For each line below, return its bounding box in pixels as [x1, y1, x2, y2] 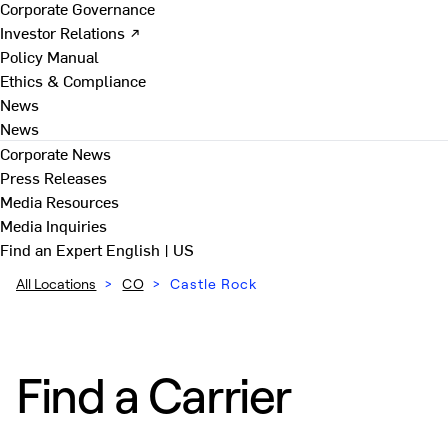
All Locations [16, 275, 97, 292]
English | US [106, 238, 194, 260]
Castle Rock [169, 275, 257, 292]
